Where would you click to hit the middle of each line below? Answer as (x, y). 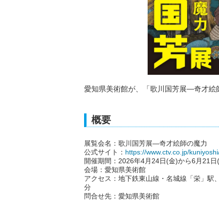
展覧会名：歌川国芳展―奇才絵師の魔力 (146, 143)
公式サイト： (105, 152)
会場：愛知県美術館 (115, 170)
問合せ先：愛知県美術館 (122, 196)
